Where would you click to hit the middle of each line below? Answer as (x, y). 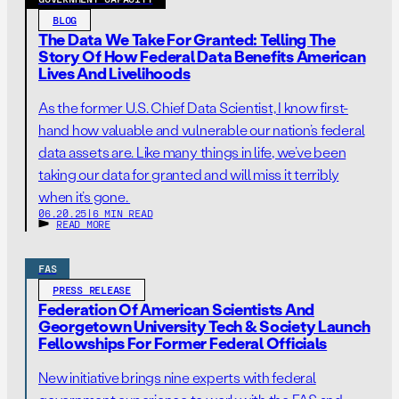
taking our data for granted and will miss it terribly (189, 174)
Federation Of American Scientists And (177, 309)
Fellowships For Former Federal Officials (183, 343)
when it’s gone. (85, 196)
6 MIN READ (122, 213)
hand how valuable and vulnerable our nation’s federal (202, 130)
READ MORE (83, 224)
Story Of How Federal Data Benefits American (202, 56)
